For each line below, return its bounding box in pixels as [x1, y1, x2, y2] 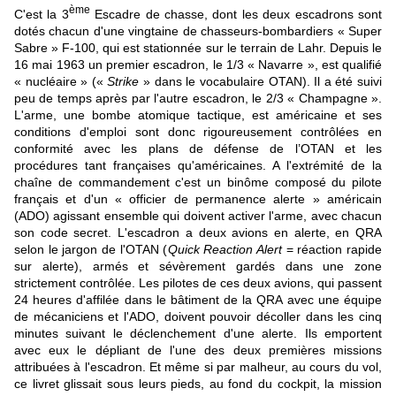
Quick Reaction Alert [167, 241, 282, 256]
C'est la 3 [14, 6, 69, 21]
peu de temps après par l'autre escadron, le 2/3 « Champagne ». [14, 90, 382, 105]
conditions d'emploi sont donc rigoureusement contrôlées [14, 124, 368, 139]
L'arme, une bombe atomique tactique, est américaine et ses [14, 107, 382, 122]
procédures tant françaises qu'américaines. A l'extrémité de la [14, 157, 382, 172]
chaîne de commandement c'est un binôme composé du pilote [14, 174, 382, 189]
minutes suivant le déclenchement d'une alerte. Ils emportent [14, 325, 382, 340]
